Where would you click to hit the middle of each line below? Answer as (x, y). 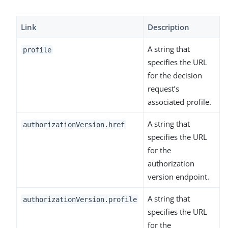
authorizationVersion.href (74, 124)
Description (168, 27)
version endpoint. (178, 177)
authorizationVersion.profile (80, 199)
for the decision (175, 76)
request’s (163, 89)
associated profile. (179, 102)
